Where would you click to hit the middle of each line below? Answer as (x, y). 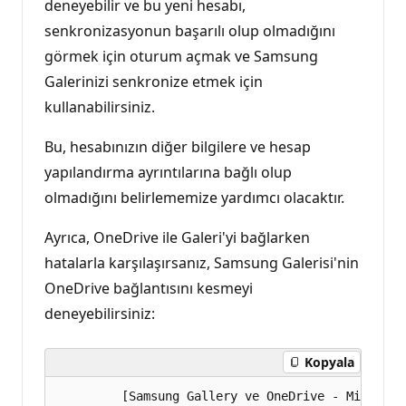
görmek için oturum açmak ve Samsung (181, 56)
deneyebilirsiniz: (100, 313)
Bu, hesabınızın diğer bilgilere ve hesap (178, 146)
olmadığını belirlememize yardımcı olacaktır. (194, 197)
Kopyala (329, 362)
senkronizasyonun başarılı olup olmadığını (190, 30)
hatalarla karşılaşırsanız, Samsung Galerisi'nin (202, 262)
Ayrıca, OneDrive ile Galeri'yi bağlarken (177, 237)
